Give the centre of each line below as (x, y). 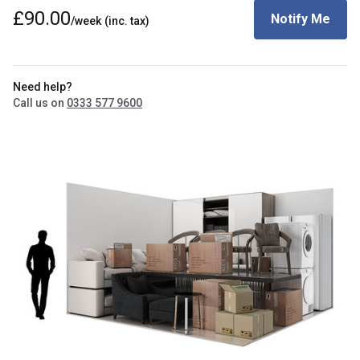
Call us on (40, 103)
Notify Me (300, 19)
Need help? (43, 87)
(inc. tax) (127, 20)
